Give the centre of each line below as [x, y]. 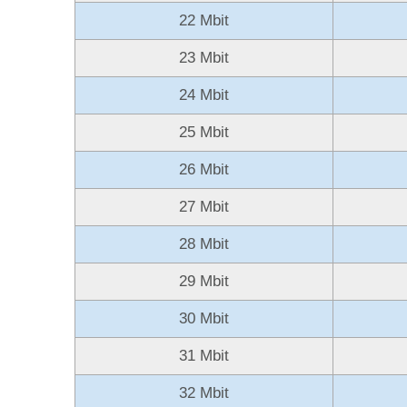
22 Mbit [204, 20]
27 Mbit [204, 206]
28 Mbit [204, 243]
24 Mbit [204, 94]
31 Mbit [204, 355]
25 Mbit [204, 132]
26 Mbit [204, 169]
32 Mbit [204, 392]
